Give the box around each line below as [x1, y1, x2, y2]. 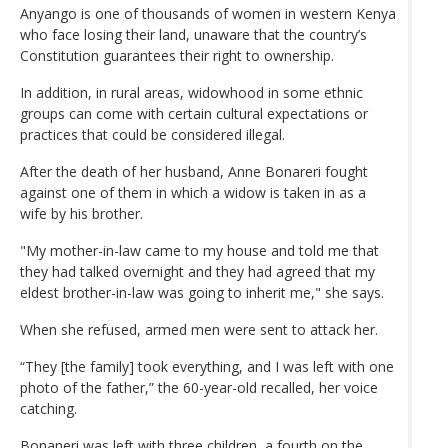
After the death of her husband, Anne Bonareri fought [20, 161, 368, 181]
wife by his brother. [20, 203, 143, 223]
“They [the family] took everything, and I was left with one [20, 356, 394, 376]
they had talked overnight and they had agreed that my [20, 261, 375, 281]
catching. [20, 398, 77, 418]
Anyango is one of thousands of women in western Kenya [20, 3, 396, 23]
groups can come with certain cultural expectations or [20, 103, 368, 123]
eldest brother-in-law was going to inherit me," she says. [20, 282, 384, 302]
